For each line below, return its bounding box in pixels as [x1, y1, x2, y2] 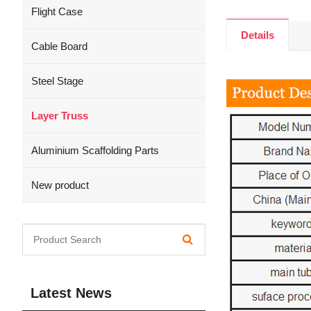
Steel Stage [31, 75, 83, 87]
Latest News [31, 285, 112, 301]
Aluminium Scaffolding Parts [31, 144, 159, 156]
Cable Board [31, 40, 87, 52]
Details [241, 29, 275, 42]
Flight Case [31, 6, 83, 17]
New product [31, 179, 89, 191]
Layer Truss [31, 110, 88, 121]
